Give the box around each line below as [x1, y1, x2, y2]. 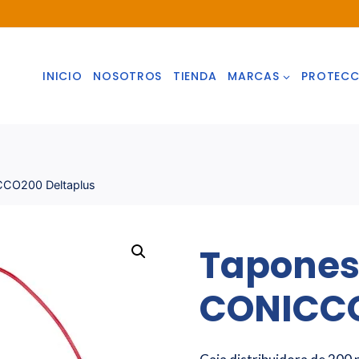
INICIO [42, 68, 83, 84]
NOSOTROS [93, 68, 163, 84]
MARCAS [228, 68, 280, 84]
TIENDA [173, 68, 217, 84]
